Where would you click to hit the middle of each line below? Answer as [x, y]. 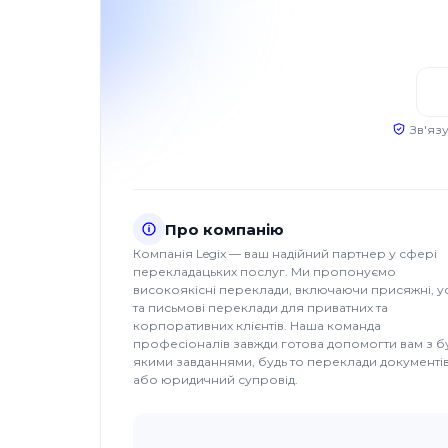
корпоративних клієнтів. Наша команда [257, 326]
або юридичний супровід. [215, 380]
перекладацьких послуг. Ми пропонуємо [264, 272]
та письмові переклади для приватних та [260, 308]
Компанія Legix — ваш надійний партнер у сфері [285, 254]
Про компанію [224, 229]
